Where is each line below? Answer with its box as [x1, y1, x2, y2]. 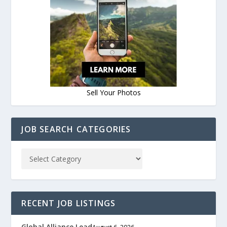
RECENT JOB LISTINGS [21, 198, 116, 209]
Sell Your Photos [86, 88, 141, 98]
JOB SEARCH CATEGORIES [21, 124, 131, 135]
